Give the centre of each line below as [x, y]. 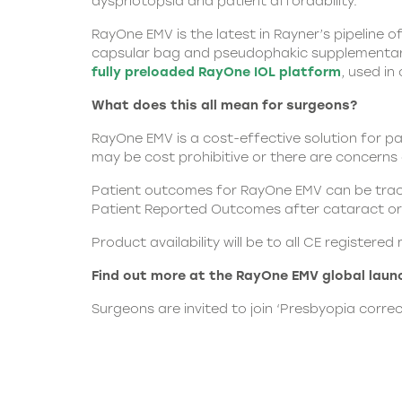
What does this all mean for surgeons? [224, 105]
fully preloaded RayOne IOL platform [216, 72]
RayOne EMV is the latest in [183, 35]
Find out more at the [164, 276]
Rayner [297, 35]
